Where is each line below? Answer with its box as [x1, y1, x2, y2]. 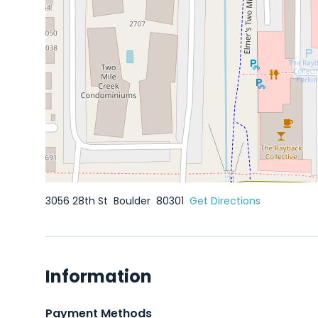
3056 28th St [45, 194, 111, 208]
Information [45, 265, 152, 288]
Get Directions [190, 194, 261, 208]
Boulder [114, 194, 153, 208]
